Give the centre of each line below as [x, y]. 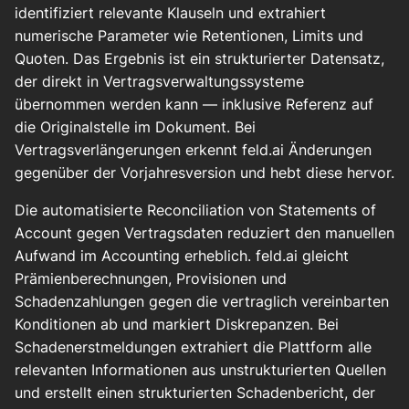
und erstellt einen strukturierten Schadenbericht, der [195, 393]
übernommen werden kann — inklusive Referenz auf [194, 105]
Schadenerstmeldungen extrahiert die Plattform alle [193, 347]
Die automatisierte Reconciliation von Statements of [195, 210]
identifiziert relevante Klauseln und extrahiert [170, 13]
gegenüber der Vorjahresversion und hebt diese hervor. [204, 173]
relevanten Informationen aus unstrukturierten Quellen [200, 370]
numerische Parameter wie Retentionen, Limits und [189, 36]
